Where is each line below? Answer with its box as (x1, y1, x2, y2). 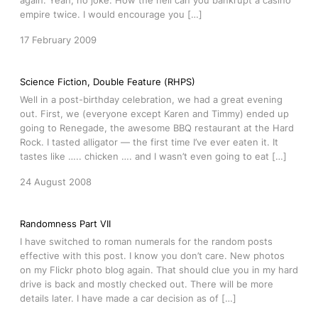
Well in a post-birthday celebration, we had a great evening (20, 94, 283, 105)
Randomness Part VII (20, 218, 111, 229)
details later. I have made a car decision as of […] (20, 292, 236, 304)
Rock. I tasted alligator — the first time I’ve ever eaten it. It (20, 136, 278, 148)
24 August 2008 (20, 176, 92, 187)
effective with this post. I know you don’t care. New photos (20, 250, 285, 261)
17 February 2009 (20, 34, 97, 45)
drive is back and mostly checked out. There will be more (20, 278, 273, 290)
